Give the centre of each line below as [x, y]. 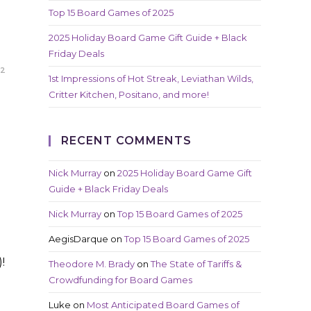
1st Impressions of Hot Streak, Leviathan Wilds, [151, 78]
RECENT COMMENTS [126, 141]
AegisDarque [78, 239]
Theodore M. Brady [92, 264]
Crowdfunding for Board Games [120, 280]
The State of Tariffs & [196, 264]
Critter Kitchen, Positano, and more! [129, 94]
